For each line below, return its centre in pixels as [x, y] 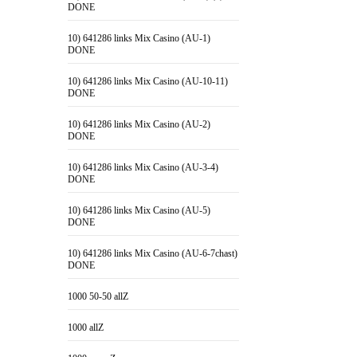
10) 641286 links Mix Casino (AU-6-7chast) [153, 253]
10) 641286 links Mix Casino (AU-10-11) [148, 81]
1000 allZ [86, 328]
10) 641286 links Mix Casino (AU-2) [139, 124]
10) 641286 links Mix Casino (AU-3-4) [143, 167]
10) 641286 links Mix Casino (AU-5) [139, 210]
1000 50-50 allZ [98, 296]
